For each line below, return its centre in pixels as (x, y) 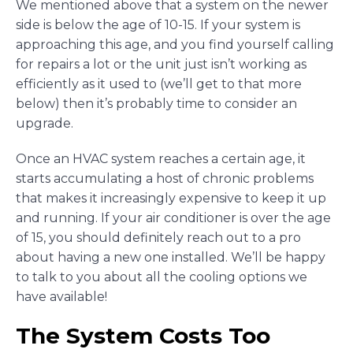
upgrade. (45, 123)
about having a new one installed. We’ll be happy (171, 258)
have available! (61, 297)
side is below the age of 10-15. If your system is (158, 24)
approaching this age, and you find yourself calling (175, 44)
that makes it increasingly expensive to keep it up (171, 199)
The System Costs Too (143, 336)
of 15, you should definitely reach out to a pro (158, 238)
